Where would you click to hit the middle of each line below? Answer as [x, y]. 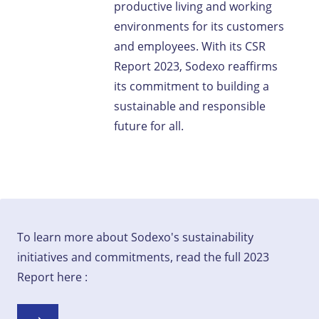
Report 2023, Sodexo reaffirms [196, 66]
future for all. [152, 126]
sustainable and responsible [190, 106]
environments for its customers [199, 26]
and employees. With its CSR [190, 46]
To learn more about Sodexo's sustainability [135, 237]
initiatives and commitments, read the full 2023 [143, 257]
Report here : [54, 277]
